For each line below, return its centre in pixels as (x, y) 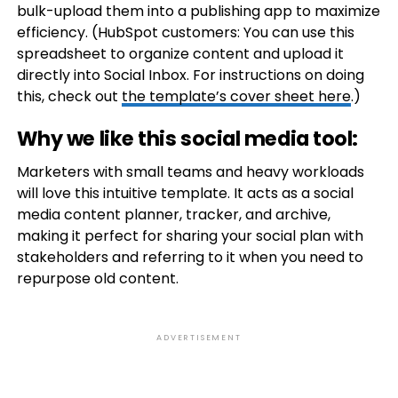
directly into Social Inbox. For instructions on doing (190, 75)
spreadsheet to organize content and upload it (180, 54)
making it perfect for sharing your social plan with (190, 236)
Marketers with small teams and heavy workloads (190, 172)
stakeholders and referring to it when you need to (190, 257)
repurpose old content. (97, 279)
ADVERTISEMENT (199, 338)
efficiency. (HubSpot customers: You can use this (185, 32)
